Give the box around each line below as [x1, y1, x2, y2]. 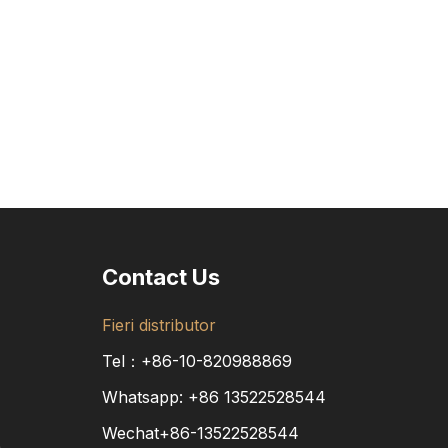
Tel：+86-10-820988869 [102, 351, 292, 371]
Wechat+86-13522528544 [102, 423, 299, 443]
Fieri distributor [102, 315, 216, 335]
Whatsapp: [102, 387, 188, 407]
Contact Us [102, 264, 220, 290]
